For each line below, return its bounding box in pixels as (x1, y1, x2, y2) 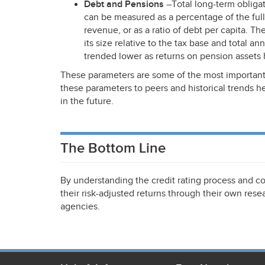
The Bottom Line (60, 140, 166, 157)
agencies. (60, 201, 100, 212)
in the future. (60, 96, 114, 107)
